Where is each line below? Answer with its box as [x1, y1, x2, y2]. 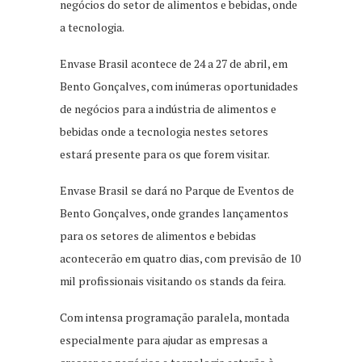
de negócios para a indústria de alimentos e [60, 100, 276, 116]
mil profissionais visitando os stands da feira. [60, 272, 286, 288]
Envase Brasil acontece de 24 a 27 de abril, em [60, 55, 288, 71]
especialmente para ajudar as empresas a [60, 331, 267, 347]
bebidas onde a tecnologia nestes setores [60, 123, 268, 139]
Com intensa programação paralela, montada [60, 309, 289, 325]
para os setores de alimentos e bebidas [60, 227, 256, 243]
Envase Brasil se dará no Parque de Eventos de [60, 182, 294, 198]
